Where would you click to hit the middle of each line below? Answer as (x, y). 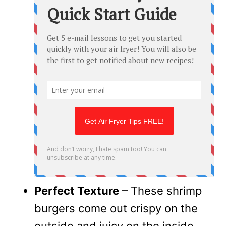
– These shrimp (160, 191)
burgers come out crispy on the (116, 209)
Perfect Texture (77, 191)
